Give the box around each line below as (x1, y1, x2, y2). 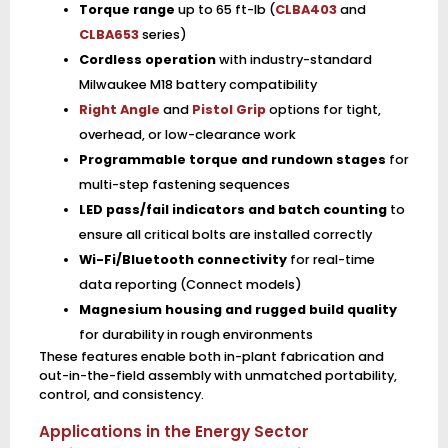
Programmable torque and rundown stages (78, 151, 386, 169)
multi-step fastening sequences (78, 176, 290, 194)
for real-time (286, 251, 375, 269)
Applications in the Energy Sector (38, 421, 309, 443)
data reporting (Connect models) (78, 276, 302, 294)
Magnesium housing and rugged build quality (78, 301, 397, 319)
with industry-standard (215, 51, 372, 69)
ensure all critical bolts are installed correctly (78, 226, 372, 244)
